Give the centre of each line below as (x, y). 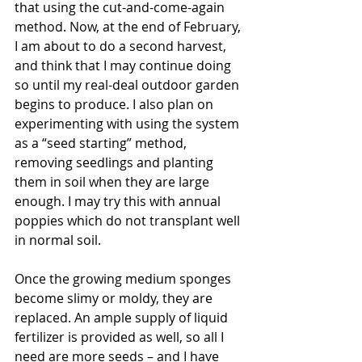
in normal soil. (58, 240)
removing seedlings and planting (116, 162)
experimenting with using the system (128, 123)
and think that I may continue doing (124, 65)
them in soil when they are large (114, 181)
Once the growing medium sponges (124, 278)
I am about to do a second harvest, (122, 46)
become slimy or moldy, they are (115, 298)
